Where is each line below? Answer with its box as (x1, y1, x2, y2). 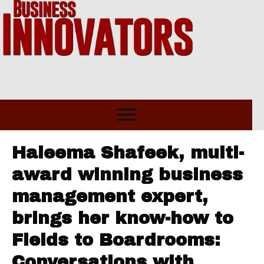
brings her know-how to (12, 209, 233, 228)
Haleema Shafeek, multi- (12, 144, 244, 163)
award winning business (12, 166, 243, 184)
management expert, (12, 187, 208, 206)
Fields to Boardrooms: (12, 231, 220, 250)
